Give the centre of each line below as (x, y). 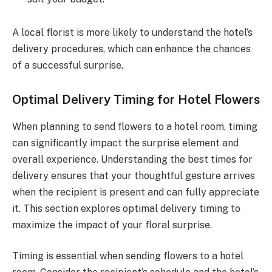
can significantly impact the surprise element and (125, 143)
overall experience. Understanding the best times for (132, 159)
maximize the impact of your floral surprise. (112, 225)
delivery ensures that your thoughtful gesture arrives (134, 175)
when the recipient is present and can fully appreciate (136, 192)
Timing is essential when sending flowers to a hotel (128, 256)
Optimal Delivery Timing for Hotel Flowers (136, 100)
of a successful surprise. (68, 66)
